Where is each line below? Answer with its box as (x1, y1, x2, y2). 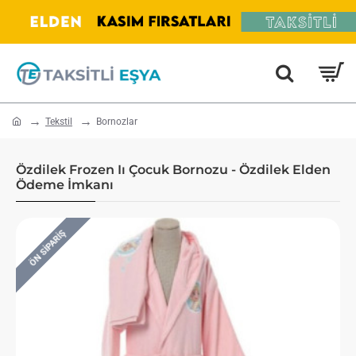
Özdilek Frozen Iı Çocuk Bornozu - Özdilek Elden (16, 162, 331, 178)
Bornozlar (96, 116, 137, 128)
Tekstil (45, 116, 72, 128)
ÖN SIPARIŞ (27, 228, 68, 269)
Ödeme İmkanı (16, 177, 114, 193)
